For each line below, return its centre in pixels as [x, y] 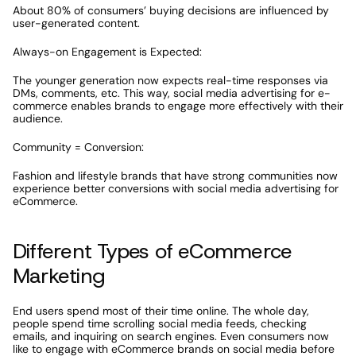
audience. [39, 118]
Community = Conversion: [78, 147]
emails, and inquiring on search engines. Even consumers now [171, 336]
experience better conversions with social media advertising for [176, 188]
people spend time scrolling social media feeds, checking [160, 323]
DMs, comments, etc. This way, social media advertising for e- [172, 93]
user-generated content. [76, 23]
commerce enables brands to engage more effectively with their [178, 106]
